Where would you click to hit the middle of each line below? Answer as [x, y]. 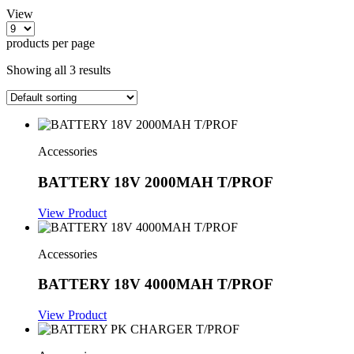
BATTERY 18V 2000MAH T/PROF [156, 182]
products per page [51, 43]
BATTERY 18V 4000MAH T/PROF [156, 284]
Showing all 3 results [58, 70]
